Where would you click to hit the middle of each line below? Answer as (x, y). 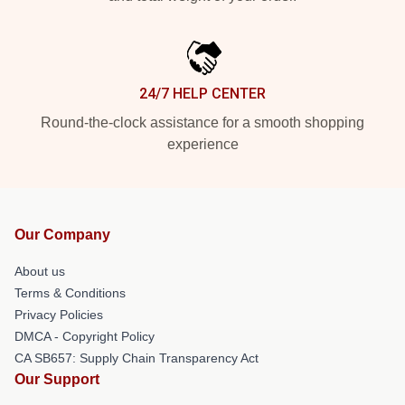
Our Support (57, 380)
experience (202, 145)
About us (40, 272)
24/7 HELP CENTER (202, 94)
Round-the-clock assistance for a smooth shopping (202, 123)
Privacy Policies (59, 315)
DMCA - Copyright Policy (85, 337)
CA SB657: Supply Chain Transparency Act (137, 358)
